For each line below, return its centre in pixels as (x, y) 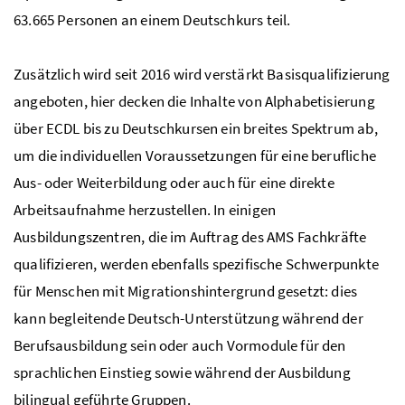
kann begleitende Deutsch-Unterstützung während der (188, 318)
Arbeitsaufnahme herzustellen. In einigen (145, 209)
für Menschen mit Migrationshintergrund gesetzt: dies (186, 291)
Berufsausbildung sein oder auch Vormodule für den (180, 345)
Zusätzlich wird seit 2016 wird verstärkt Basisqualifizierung (202, 74)
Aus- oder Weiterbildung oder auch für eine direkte (174, 182)
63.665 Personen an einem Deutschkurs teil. (152, 19)
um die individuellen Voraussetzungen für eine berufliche (195, 155)
